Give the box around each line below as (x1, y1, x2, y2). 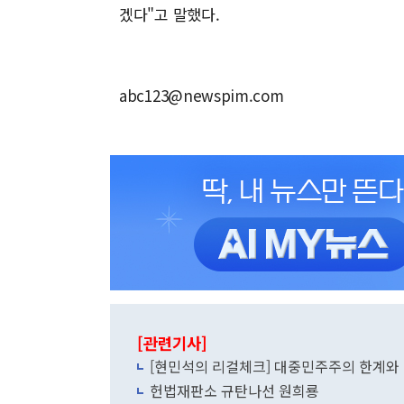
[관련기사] (137, 332, 207, 354)
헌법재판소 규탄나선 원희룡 (150, 380, 319, 401)
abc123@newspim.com (119, 84, 284, 106)
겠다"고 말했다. (119, 3, 220, 25)
